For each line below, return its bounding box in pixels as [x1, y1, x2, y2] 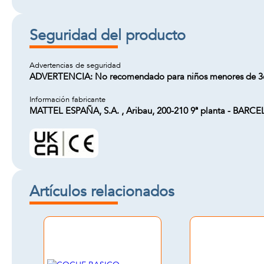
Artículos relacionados [29, 181, 174, 202]
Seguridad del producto [29, 25, 186, 45]
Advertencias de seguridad [29, 60, 121, 71]
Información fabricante [29, 94, 105, 105]
